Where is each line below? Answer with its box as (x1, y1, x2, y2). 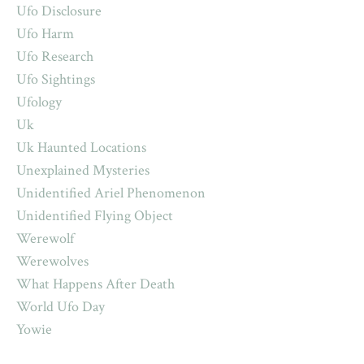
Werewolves (16, 252, 89, 271)
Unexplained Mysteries (16, 161, 149, 180)
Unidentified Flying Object (16, 206, 173, 226)
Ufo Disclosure (16, 2, 102, 21)
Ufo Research (16, 47, 93, 67)
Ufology (16, 93, 62, 112)
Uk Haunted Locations (16, 138, 146, 158)
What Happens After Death (16, 275, 175, 294)
